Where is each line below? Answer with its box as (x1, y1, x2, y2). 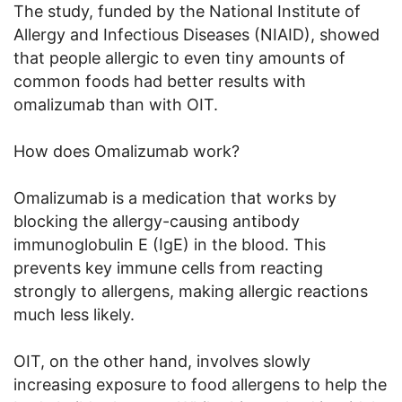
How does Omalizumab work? (13, 141, 240, 161)
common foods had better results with (13, 71, 306, 91)
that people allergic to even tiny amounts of (13, 48, 345, 67)
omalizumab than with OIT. (13, 94, 218, 114)
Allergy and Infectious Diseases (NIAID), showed (13, 24, 380, 44)
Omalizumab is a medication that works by (13, 188, 336, 207)
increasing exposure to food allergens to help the (13, 374, 387, 394)
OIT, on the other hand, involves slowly (13, 351, 310, 371)
